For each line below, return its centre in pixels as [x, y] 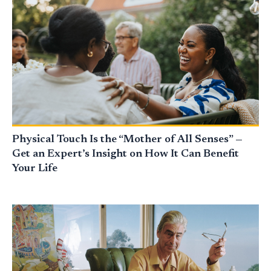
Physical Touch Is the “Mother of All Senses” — [127, 140]
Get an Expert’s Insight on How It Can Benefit [126, 155]
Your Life [35, 169]
